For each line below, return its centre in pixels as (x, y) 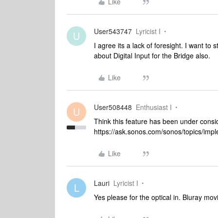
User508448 (113, 107)
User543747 (113, 31)
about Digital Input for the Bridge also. (152, 55)
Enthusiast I (154, 107)
